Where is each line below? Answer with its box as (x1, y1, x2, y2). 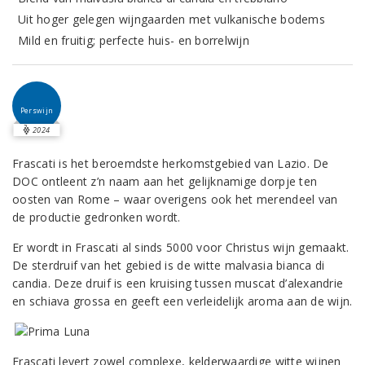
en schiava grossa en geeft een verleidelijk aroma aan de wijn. (12, 293, 353, 309)
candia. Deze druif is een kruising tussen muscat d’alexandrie (12, 275, 344, 291)
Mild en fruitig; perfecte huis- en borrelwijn (18, 33, 249, 48)
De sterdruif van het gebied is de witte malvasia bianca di (12, 257, 325, 273)
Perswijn (20, 105, 54, 116)
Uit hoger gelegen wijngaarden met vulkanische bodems (18, 11, 325, 27)
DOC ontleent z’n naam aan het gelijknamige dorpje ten (12, 174, 318, 189)
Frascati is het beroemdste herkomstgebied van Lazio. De (12, 156, 329, 171)
